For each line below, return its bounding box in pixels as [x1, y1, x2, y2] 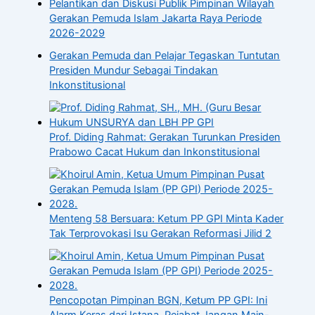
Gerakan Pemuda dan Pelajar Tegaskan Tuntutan [49, 49, 281, 62]
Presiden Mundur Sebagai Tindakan [49, 63, 219, 77]
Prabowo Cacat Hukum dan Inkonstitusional [49, 145, 260, 158]
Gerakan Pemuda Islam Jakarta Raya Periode [49, 12, 262, 25]
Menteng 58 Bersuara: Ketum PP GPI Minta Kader [49, 212, 284, 225]
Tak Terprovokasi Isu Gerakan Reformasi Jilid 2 [49, 226, 272, 240]
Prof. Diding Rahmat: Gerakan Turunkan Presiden [49, 130, 281, 143]
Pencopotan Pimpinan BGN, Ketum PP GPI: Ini [49, 293, 268, 307]
